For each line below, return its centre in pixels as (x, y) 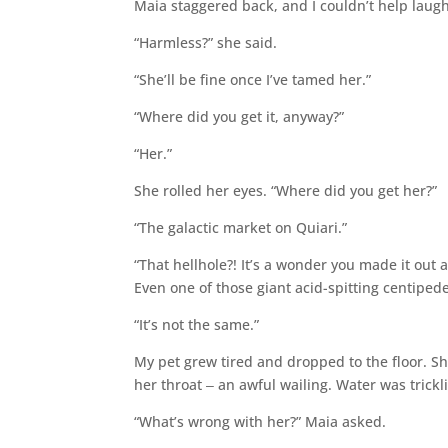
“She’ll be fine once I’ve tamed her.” (253, 79)
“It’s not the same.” (197, 324)
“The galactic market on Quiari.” (241, 227)
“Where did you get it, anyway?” (239, 116)
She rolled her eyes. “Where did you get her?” (286, 190)
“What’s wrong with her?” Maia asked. (260, 421)
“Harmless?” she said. (206, 42)
